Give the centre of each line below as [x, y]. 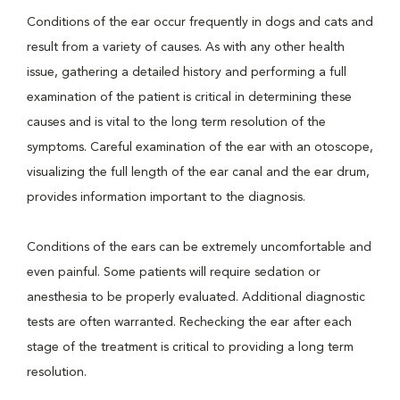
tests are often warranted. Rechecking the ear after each [189, 322]
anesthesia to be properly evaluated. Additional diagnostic [196, 297]
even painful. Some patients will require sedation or [174, 272]
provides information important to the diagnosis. [166, 197]
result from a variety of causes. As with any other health [186, 47]
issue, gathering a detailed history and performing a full [187, 72]
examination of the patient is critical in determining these [189, 97]
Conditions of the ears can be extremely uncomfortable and [199, 247]
